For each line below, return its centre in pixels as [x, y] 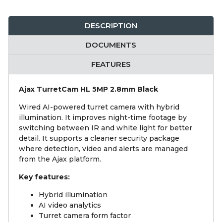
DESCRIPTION [111, 26]
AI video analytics [70, 205]
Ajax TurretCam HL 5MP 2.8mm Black [88, 89]
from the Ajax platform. [60, 159]
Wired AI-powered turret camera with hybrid [99, 107]
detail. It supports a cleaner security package [99, 139]
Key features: [44, 177]
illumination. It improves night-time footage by [103, 118]
